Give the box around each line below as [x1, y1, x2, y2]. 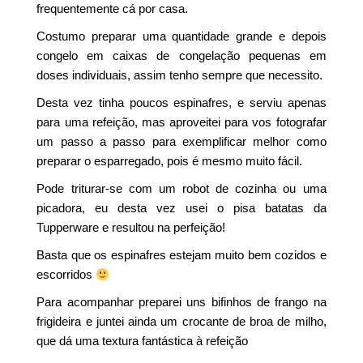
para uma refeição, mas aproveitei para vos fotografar [36, 115, 327, 129]
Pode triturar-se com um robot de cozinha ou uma [36, 181, 327, 195]
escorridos [36, 267, 96, 281]
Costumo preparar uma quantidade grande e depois [36, 29, 327, 43]
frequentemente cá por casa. [36, 2, 189, 15]
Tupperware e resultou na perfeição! [36, 220, 226, 234]
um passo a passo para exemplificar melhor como [36, 135, 327, 148]
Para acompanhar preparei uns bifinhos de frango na [36, 295, 327, 309]
